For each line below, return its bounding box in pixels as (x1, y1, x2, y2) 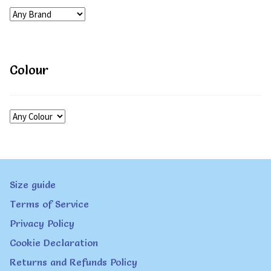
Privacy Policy (10, 217, 74, 230)
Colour (10, 62, 48, 78)
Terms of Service (10, 198, 89, 211)
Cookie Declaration (10, 237, 98, 249)
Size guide (10, 178, 56, 191)
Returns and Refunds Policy (10, 256, 137, 269)
